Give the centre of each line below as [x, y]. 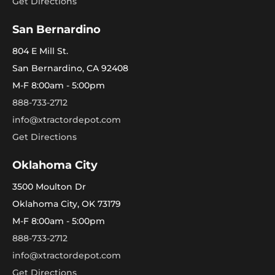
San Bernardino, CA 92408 [70, 68]
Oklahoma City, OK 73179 [67, 203]
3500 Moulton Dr [49, 186]
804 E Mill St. [40, 51]
